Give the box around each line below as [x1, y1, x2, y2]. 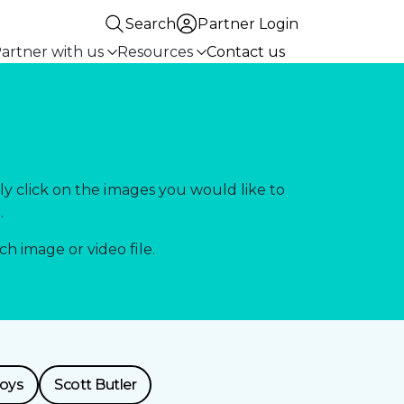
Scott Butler [54, 376, 137, 393]
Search [125, 15, 177, 32]
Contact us [206, 43, 285, 60]
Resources [116, 43, 193, 60]
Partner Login [197, 15, 298, 32]
